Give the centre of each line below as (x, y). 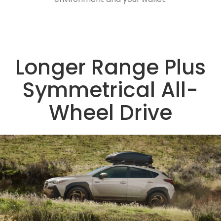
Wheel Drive (110, 113)
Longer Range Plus (110, 68)
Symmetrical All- (110, 90)
